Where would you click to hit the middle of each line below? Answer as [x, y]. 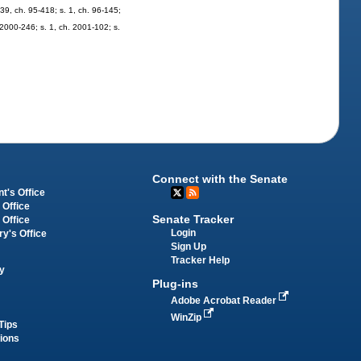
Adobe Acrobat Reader [225, 300]
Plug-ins [176, 283]
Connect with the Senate [220, 179]
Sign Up [189, 247]
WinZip [188, 317]
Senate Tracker [193, 220]
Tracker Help [201, 261]
